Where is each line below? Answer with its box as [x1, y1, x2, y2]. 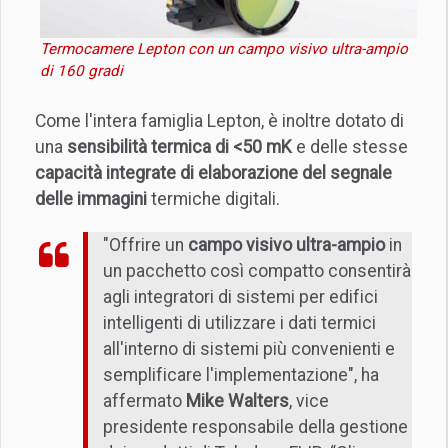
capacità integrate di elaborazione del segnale [35, 162, 392, 183]
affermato [103, 391, 186, 412]
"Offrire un [103, 235, 188, 256]
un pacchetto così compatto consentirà [103, 261, 411, 282]
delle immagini [35, 188, 147, 209]
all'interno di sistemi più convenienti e [103, 339, 395, 360]
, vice [289, 391, 329, 412]
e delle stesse [292, 136, 408, 157]
